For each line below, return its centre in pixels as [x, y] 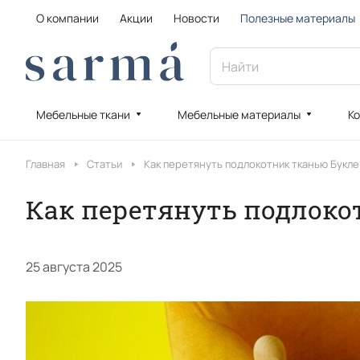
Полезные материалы [298, 18]
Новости [196, 18]
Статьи [104, 164]
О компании [67, 18]
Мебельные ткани [83, 115]
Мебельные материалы [239, 115]
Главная [45, 164]
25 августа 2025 [74, 267]
